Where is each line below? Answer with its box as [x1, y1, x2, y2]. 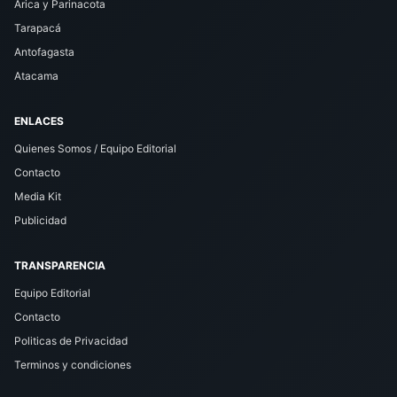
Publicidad [14, 214, 66, 228]
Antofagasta [14, 45, 74, 59]
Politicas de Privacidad [14, 334, 128, 348]
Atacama [14, 69, 58, 83]
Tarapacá [14, 21, 61, 35]
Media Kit [14, 190, 61, 204]
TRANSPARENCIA [14, 259, 105, 273]
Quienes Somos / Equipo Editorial [14, 142, 176, 156]
